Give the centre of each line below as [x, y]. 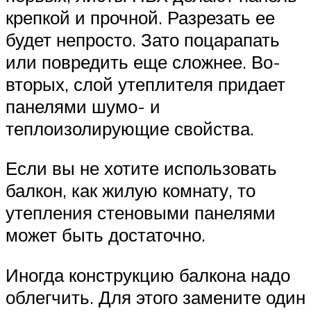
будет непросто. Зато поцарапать [143, 39]
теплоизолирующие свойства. [130, 128]
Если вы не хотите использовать [141, 168]
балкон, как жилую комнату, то [131, 191]
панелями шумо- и [83, 106]
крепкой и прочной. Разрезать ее [140, 17]
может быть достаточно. [106, 235]
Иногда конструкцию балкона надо [148, 275]
